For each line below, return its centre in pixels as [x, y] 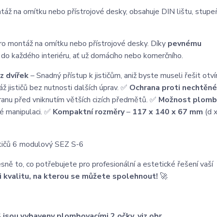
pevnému [185, 44]
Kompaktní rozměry [89, 112]
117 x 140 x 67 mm [168, 112]
